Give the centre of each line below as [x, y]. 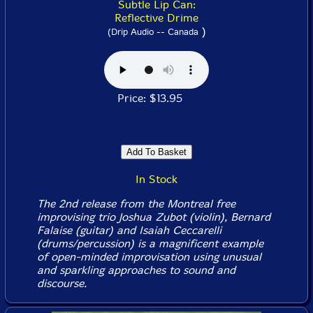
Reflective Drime [156, 18]
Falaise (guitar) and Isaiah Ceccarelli [129, 230]
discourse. [61, 283]
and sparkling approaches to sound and [136, 270]
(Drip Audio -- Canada [153, 32]
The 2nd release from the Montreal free [136, 204]
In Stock [156, 179]
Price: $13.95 [156, 98]
